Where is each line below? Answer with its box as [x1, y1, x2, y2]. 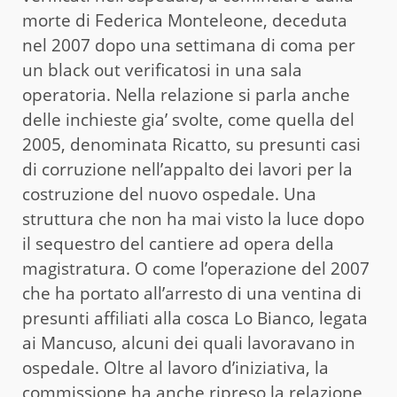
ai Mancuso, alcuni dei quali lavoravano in [22, 331, 355, 355]
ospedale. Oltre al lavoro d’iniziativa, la [22, 356, 329, 380]
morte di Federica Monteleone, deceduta [22, 9, 347, 33]
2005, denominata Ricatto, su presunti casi [22, 133, 361, 157]
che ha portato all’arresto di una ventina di [22, 282, 362, 306]
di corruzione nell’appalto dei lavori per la [22, 158, 353, 182]
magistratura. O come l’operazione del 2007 [22, 257, 370, 281]
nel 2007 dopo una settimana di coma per [22, 34, 355, 58]
